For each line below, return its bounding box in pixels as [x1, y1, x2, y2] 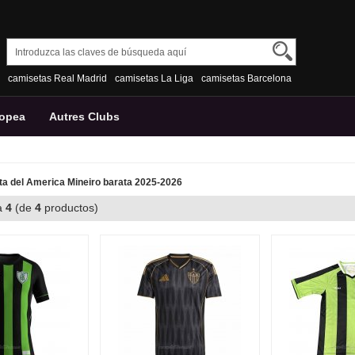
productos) [41, 201, 111, 214]
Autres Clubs [49, 110, 120, 123]
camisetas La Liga [115, 73, 193, 84]
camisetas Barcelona [201, 73, 292, 84]
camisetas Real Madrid [8, 73, 107, 84]
